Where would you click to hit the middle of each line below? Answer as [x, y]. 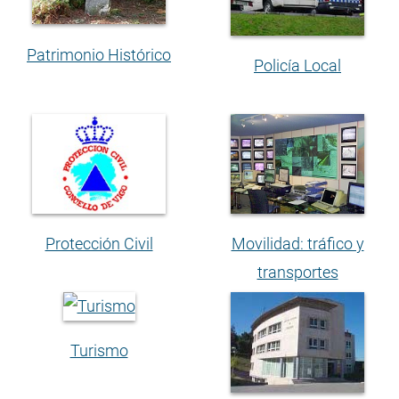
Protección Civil [99, 244]
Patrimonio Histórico [99, 54]
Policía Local [297, 66]
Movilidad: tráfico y [297, 244]
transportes [297, 273]
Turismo [99, 350]
